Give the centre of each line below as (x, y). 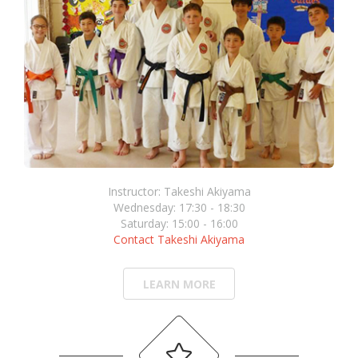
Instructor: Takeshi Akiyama (179, 192)
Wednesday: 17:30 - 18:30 (179, 208)
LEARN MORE (179, 284)
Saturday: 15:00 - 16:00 (179, 224)
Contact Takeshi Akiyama (179, 240)
